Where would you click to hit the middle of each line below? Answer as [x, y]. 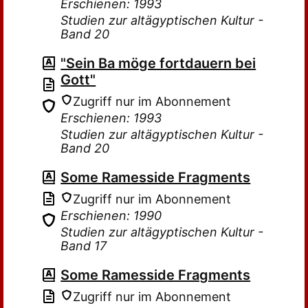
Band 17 [84, 246]
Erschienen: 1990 [111, 216]
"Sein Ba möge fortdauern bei [158, 63]
